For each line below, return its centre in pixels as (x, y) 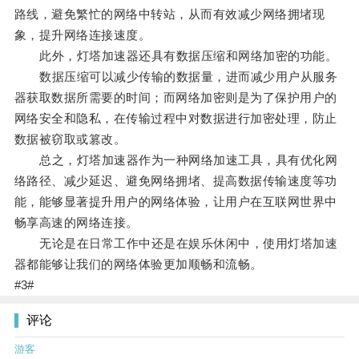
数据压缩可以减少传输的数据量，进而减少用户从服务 (176, 77)
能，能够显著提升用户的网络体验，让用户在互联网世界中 (175, 202)
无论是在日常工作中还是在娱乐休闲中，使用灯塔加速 (176, 244)
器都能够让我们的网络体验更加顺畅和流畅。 (138, 264)
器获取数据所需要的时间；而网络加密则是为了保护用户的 (175, 98)
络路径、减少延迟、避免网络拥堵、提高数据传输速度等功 (175, 181)
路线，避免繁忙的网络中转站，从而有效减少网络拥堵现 (169, 14)
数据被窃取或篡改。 (70, 139)
